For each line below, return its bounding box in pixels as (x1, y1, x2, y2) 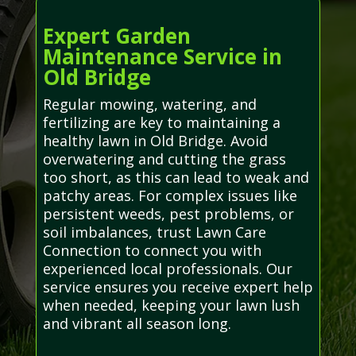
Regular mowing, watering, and (42, 94, 257, 114)
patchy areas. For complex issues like (42, 185, 297, 205)
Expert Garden (42, 21, 191, 50)
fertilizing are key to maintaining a (42, 112, 281, 132)
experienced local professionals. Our (42, 258, 292, 278)
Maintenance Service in (42, 41, 282, 71)
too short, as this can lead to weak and (42, 167, 309, 187)
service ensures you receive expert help (42, 277, 313, 296)
